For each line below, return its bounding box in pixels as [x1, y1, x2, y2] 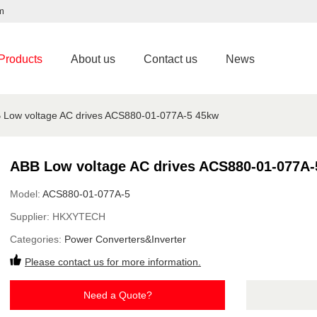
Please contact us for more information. [25, 256, 201, 267]
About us [71, 53, 115, 65]
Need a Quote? [83, 289, 152, 301]
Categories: [10, 234, 64, 245]
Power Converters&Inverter [64, 234, 186, 245]
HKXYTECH [52, 211, 105, 222]
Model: [10, 188, 42, 200]
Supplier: [10, 211, 52, 222]
